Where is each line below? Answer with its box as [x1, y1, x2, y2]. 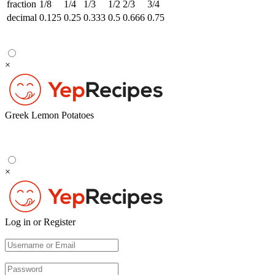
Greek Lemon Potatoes [5, 110, 94, 120]
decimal [7, 12, 37, 23]
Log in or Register [5, 217, 76, 227]
